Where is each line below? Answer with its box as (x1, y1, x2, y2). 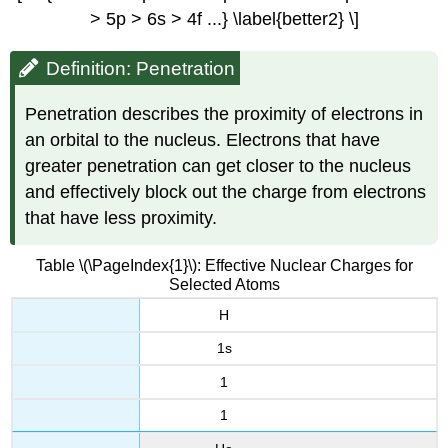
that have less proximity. (25, 207, 218, 228)
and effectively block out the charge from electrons (25, 181, 427, 202)
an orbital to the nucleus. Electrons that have (25, 129, 381, 150)
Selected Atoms (168, 276, 280, 294)
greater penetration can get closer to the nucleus (25, 155, 412, 176)
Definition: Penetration (46, 57, 236, 79)
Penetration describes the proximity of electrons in (25, 103, 424, 124)
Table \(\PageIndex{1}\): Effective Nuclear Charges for (35, 257, 413, 275)
